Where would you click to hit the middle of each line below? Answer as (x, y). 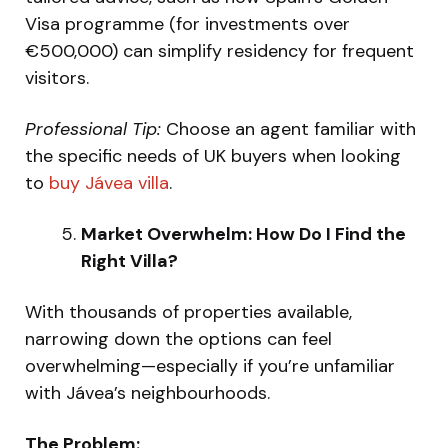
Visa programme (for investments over (187, 23)
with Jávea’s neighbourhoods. (147, 392)
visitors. (57, 77)
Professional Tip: (93, 128)
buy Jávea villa (109, 182)
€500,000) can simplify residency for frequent (219, 50)
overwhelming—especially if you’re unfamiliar (210, 365)
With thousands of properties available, (188, 311)
